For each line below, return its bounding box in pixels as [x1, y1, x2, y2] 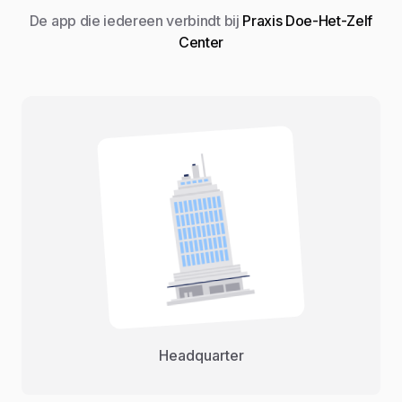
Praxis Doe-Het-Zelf [239, 11, 373, 30]
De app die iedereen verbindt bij [29, 11, 240, 30]
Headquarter [158, 346, 244, 365]
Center [178, 32, 224, 51]
